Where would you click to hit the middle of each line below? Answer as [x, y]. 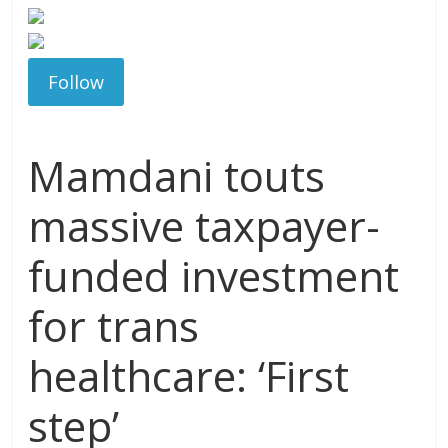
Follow [76, 82]
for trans [114, 325]
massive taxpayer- [204, 225]
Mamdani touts [177, 175]
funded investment [214, 275]
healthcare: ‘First [189, 375]
